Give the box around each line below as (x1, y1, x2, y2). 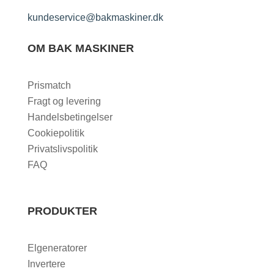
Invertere (27, 259, 65, 270)
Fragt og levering (27, 96, 101, 107)
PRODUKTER (27, 205, 97, 218)
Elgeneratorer (27, 243, 87, 254)
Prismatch (27, 80, 71, 91)
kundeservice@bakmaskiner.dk (27, 12, 163, 23)
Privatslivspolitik (27, 144, 98, 155)
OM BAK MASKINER (27, 42, 134, 55)
